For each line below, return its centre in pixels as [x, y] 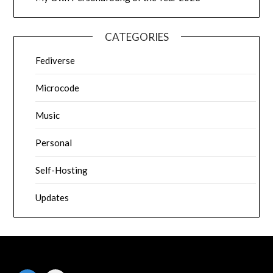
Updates [52, 198]
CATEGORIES [136, 37]
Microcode [58, 88]
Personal [54, 143]
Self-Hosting [62, 170]
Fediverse [55, 61]
